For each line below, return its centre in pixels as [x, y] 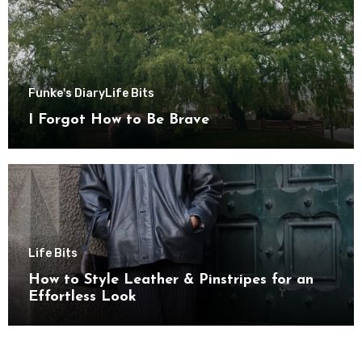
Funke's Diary [66, 93]
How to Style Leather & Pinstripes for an [170, 280]
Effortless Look [82, 297]
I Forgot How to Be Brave [118, 120]
